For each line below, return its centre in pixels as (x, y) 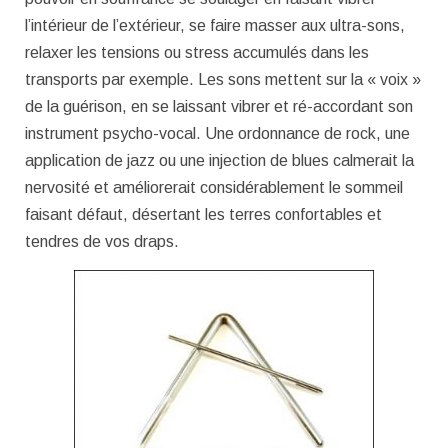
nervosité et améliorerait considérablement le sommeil (214, 187)
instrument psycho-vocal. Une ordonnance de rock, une (217, 133)
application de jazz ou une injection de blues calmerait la (219, 160)
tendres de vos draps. (102, 241)
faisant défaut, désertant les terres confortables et (203, 214)
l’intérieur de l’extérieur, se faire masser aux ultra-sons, (215, 25)
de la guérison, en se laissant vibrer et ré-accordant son (219, 106)
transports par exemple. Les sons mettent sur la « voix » (223, 79)
